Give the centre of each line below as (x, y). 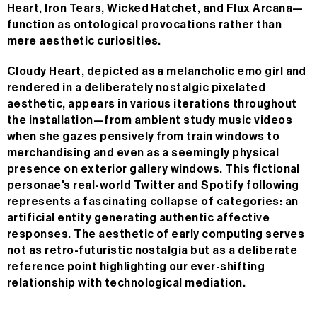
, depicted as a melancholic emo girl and (194, 72)
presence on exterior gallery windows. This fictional (154, 169)
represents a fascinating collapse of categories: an (153, 202)
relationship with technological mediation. (127, 283)
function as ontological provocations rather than (145, 25)
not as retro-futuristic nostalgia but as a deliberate (152, 251)
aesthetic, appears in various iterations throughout (152, 104)
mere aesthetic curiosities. (84, 41)
